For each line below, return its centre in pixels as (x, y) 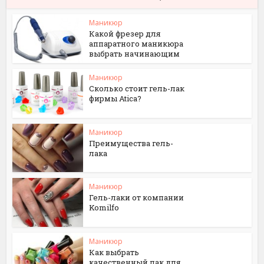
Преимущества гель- (131, 143)
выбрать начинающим (135, 54)
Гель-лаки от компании (137, 198)
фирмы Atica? (115, 98)
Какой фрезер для (125, 34)
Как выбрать (114, 252)
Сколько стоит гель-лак (137, 88)
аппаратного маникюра (136, 44)
